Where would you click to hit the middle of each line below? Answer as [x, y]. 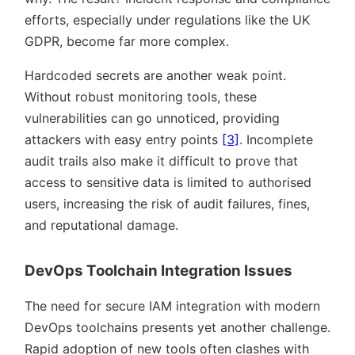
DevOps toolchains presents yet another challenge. [177, 327]
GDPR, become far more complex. [127, 41]
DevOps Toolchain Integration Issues [158, 270]
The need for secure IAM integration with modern [172, 305]
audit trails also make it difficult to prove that [161, 160]
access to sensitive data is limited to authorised [168, 182]
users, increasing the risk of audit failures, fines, [167, 203]
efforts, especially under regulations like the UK [167, 19]
